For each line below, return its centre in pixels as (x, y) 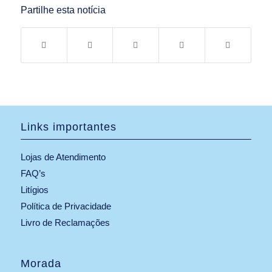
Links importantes (68, 127)
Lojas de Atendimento (63, 157)
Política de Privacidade (66, 206)
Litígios (34, 189)
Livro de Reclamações (65, 222)
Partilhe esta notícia (63, 10)
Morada (41, 263)
